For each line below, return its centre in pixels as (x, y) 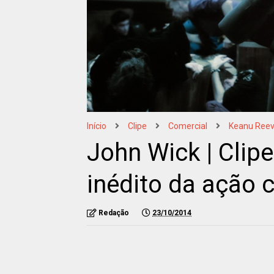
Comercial (188, 126)
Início (97, 126)
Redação (114, 213)
